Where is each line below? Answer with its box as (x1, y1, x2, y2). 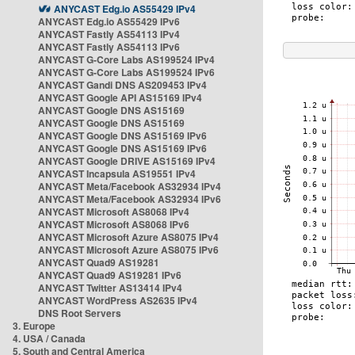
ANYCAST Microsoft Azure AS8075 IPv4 (38, 230, 219, 244)
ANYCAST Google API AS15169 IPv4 (38, 90, 202, 105)
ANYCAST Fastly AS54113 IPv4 (38, 27, 180, 41)
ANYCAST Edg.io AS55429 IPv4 (54, 2, 196, 16)
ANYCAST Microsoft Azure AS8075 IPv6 (38, 242, 219, 257)
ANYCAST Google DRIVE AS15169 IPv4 (38, 154, 216, 168)
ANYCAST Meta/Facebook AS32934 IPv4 (38, 179, 221, 193)
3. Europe (13, 319, 55, 333)
